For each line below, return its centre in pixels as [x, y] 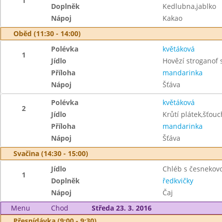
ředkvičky [178, 181]
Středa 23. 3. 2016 [121, 208]
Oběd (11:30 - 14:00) [47, 33]
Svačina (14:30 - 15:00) [51, 153]
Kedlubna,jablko [189, 6]
